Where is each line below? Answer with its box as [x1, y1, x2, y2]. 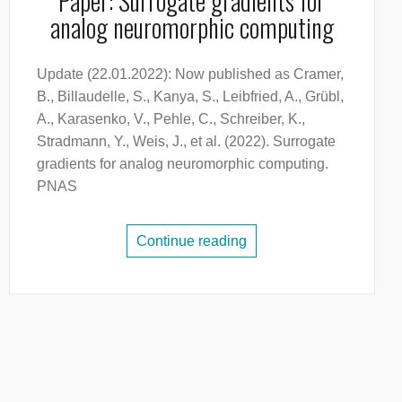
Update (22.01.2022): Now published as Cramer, [36, 66, 344, 82]
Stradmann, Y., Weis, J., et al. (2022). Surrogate [36, 134, 336, 149]
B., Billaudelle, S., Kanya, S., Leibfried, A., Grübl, [36, 89, 344, 104]
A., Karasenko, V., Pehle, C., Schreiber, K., [36, 111, 305, 127]
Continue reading [136, 233, 248, 249]
